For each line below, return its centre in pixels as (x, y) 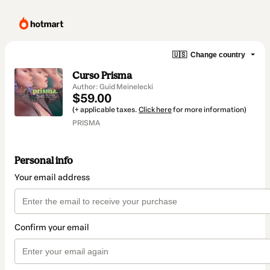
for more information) (209, 110)
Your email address (52, 178)
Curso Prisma (102, 75)
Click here (155, 110)
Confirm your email (52, 228)
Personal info (44, 161)
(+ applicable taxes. (105, 110)
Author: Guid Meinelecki (113, 87)
